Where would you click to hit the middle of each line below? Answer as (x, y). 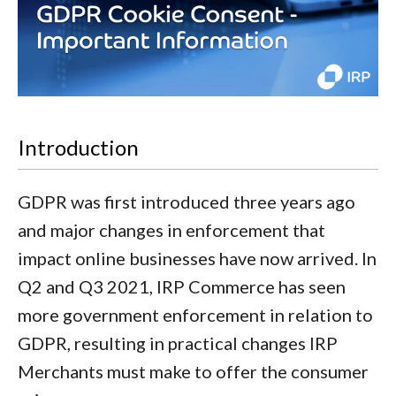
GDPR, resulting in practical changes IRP (178, 343)
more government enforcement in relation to (195, 315)
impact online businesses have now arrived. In (197, 258)
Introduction (78, 147)
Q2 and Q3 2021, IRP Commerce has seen (182, 286)
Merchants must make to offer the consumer (193, 371)
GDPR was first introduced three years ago (187, 202)
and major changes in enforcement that (171, 230)
